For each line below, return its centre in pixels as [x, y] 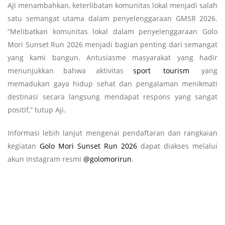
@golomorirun [107, 159]
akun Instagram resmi [45, 159]
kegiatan [24, 146]
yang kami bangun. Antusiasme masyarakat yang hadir [113, 57]
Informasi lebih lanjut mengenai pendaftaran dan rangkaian [113, 133]
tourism [176, 70]
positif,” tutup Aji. [37, 109]
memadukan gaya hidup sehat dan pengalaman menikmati [113, 83]
